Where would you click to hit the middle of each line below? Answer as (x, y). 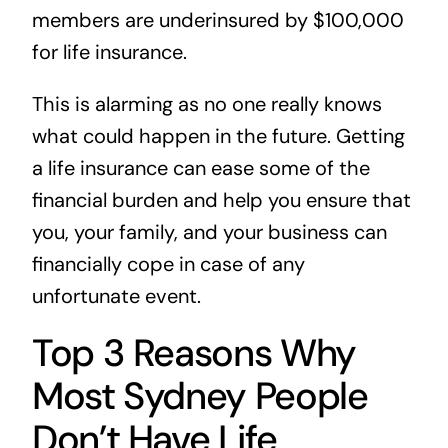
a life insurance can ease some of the (200, 168)
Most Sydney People (199, 396)
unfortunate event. (116, 296)
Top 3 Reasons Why (193, 353)
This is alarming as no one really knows (206, 104)
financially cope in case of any (168, 264)
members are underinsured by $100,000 (217, 20)
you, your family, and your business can (209, 232)
